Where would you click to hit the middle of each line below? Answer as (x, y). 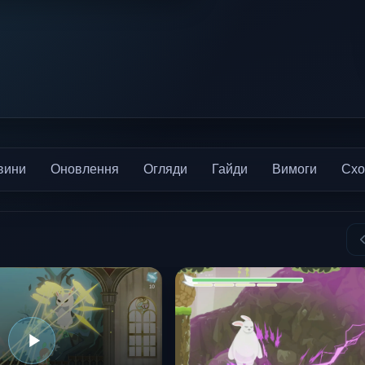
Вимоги (295, 169)
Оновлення (85, 169)
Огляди (165, 169)
